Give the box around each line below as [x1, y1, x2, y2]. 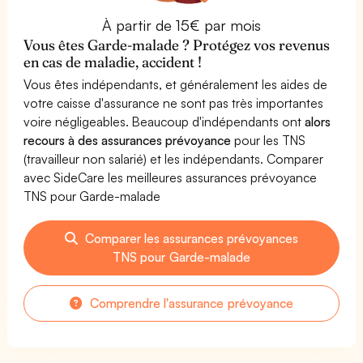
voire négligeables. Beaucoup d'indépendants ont [23, 113, 305, 130]
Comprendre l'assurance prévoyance [87, 294, 293, 311]
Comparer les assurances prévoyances [81, 229, 299, 246]
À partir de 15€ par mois [101, 15, 262, 34]
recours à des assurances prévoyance [23, 131, 232, 148]
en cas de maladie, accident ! [23, 52, 203, 71]
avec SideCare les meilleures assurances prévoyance [23, 169, 318, 186]
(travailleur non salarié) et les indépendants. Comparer [23, 150, 324, 167]
